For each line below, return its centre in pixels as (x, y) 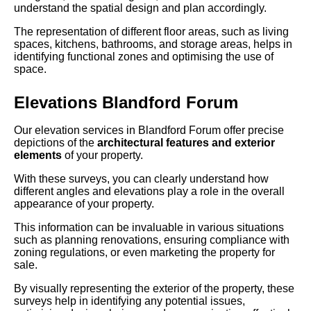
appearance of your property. (84, 204)
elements (38, 155)
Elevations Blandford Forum (126, 103)
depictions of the (56, 143)
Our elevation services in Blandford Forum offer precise (149, 131)
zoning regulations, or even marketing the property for (144, 253)
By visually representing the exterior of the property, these (154, 289)
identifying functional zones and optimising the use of (144, 57)
